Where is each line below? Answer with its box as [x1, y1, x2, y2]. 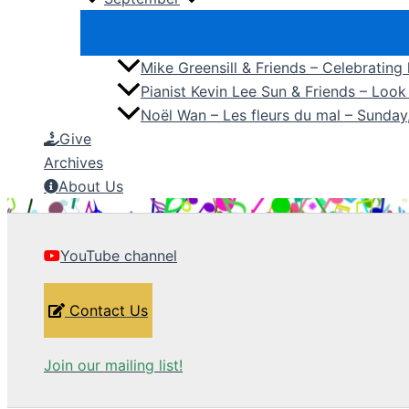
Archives [44, 153, 103, 173]
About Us [58, 177, 123, 196]
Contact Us [65, 301, 148, 320]
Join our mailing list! [44, 356, 183, 375]
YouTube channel [60, 246, 177, 266]
